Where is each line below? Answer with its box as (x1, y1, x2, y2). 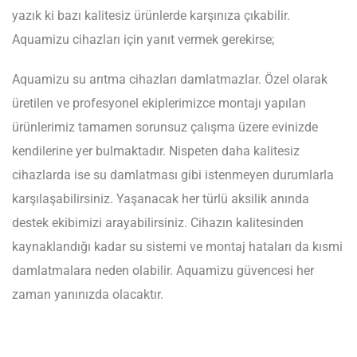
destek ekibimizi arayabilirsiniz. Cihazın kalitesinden (12, 215, 304, 231)
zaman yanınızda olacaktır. (12, 287, 163, 303)
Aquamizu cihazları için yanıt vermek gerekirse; (12, 31, 274, 47)
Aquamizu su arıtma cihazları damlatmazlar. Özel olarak (12, 72, 328, 88)
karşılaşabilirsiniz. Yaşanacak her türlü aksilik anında (12, 191, 309, 207)
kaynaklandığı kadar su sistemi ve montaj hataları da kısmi (12, 239, 343, 255)
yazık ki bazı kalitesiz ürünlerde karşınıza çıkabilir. (12, 7, 290, 23)
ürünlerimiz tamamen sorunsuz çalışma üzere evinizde (12, 120, 318, 135)
